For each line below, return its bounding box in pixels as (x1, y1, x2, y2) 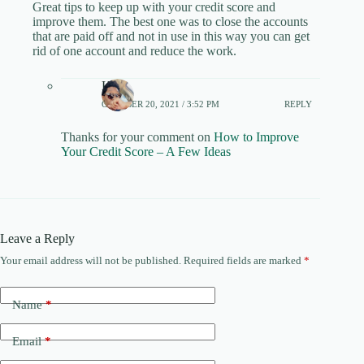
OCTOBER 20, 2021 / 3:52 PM (102, 98, 219, 109)
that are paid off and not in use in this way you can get (32, 29, 310, 43)
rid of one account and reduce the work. (32, 44, 236, 58)
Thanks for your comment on (61, 130, 214, 144)
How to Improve (214, 130, 299, 144)
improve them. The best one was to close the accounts (32, 15, 308, 28)
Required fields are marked (184, 254, 304, 266)
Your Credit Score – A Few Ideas (61, 145, 231, 158)
